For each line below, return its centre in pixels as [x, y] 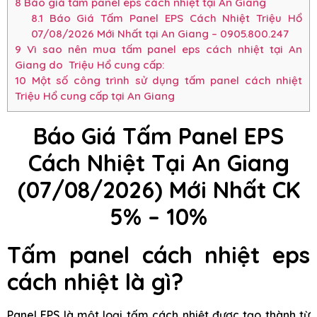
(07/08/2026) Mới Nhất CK [158, 190]
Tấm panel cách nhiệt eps [158, 255]
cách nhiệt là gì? [95, 282]
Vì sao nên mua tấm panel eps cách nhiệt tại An [162, 50]
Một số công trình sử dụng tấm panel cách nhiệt [164, 81]
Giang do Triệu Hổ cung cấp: [91, 65]
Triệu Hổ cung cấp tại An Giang [95, 96]
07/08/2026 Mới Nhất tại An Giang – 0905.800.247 [160, 34]
